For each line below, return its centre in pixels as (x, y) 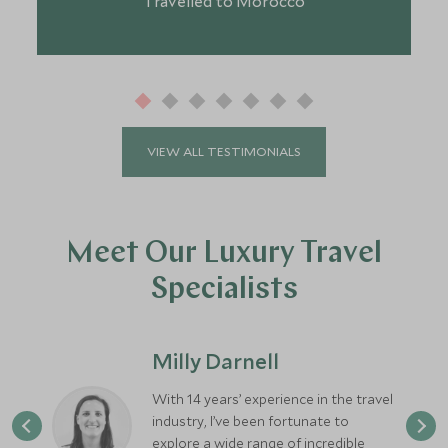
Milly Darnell (216, 360)
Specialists (224, 290)
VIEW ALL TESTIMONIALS (224, 151)
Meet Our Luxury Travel (224, 254)
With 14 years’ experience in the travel (273, 398)
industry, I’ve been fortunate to (251, 420)
